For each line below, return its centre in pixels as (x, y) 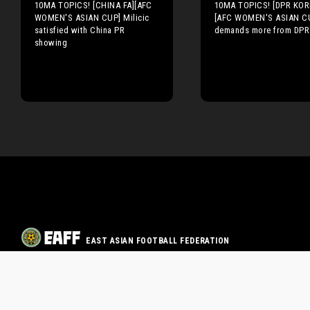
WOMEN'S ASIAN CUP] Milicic (92, 17)
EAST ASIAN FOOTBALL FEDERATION (158, 241)
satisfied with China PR (80, 30)
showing (51, 42)
